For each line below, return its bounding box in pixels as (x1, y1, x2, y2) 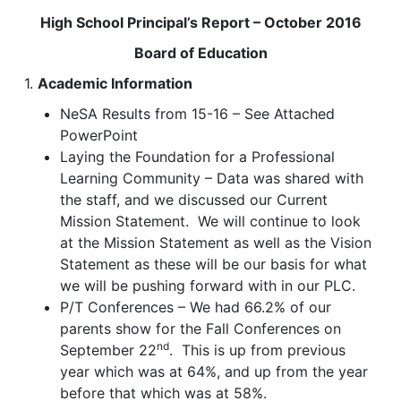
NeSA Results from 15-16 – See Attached (60, 105, 335, 124)
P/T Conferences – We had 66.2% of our (60, 298, 331, 317)
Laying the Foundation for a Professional (60, 148, 335, 166)
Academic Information (38, 74, 192, 93)
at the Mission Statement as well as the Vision (60, 234, 371, 252)
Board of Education (133, 44, 268, 63)
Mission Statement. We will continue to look (60, 212, 361, 231)
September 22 (60, 341, 157, 360)
